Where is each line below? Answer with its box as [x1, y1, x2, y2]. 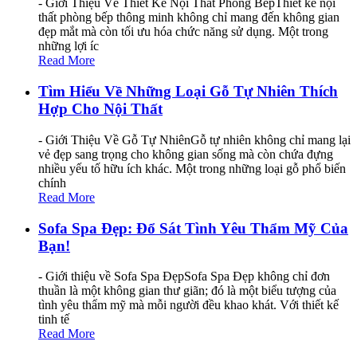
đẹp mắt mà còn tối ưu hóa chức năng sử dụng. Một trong [38, 25, 328, 39]
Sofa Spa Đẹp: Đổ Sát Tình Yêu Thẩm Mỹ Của [38, 219, 348, 237]
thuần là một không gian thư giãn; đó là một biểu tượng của [38, 284, 336, 298]
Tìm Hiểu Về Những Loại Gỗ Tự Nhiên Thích [38, 83, 338, 100]
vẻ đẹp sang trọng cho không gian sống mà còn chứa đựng [38, 147, 333, 161]
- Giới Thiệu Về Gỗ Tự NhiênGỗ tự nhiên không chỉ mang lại [38, 132, 351, 147]
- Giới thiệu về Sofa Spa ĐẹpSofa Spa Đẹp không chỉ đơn [38, 269, 330, 284]
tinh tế [38, 312, 69, 327]
